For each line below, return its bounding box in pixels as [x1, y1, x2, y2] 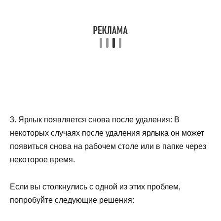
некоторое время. [10, 155, 75, 164]
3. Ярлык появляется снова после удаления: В [10, 115, 180, 124]
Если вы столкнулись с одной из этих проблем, [10, 182, 181, 191]
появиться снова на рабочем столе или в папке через [10, 142, 206, 151]
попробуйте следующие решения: [10, 195, 134, 204]
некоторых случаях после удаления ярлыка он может [10, 129, 204, 138]
